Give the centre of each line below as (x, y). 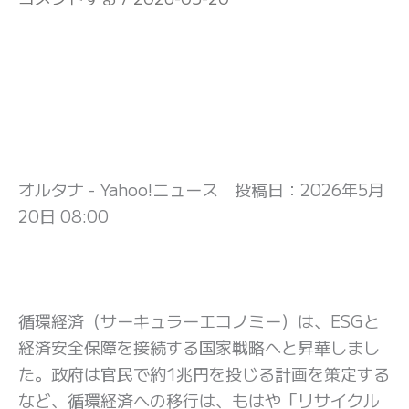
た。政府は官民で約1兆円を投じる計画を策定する (204, 374)
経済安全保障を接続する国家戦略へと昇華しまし (199, 347)
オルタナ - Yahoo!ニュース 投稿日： (159, 189)
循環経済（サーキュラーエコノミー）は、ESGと (199, 321)
